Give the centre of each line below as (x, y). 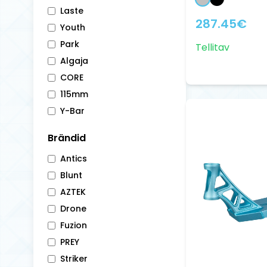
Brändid (67, 138)
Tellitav (212, 47)
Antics (74, 159)
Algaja (74, 61)
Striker (74, 259)
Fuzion (74, 225)
